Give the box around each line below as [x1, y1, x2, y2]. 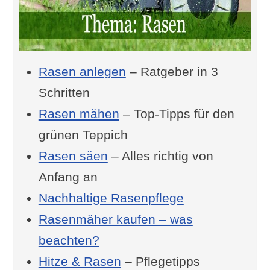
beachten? [38, 233, 99, 247]
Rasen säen [38, 148, 108, 163]
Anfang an [38, 169, 98, 184]
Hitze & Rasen [38, 254, 121, 268]
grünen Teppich [38, 127, 128, 142]
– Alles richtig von [107, 148, 213, 163]
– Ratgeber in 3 [125, 64, 218, 78]
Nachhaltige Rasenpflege [38, 190, 184, 205]
